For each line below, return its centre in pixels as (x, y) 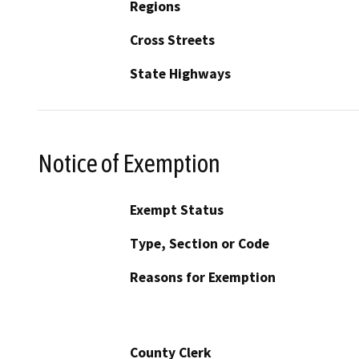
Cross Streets (172, 40)
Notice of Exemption (129, 163)
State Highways (180, 73)
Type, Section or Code (200, 244)
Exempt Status (177, 210)
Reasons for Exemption (203, 278)
